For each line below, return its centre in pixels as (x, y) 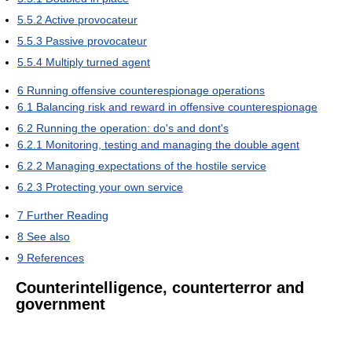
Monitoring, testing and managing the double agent (172, 144)
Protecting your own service (114, 187)
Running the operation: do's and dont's (132, 128)
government (60, 304)
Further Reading (68, 215)
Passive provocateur (96, 40)
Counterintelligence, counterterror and (160, 287)
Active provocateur (91, 19)
